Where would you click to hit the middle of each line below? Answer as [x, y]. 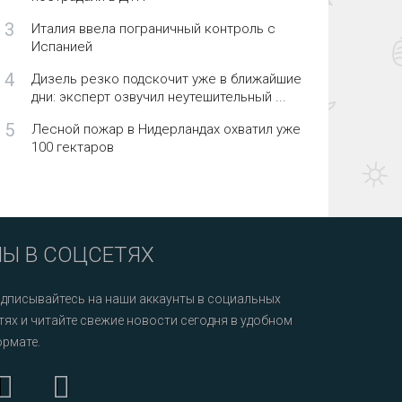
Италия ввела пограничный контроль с [153, 29]
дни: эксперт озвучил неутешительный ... [158, 97]
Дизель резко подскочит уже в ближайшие [166, 79]
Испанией [61, 47]
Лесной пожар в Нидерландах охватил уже [166, 130]
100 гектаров [72, 148]
